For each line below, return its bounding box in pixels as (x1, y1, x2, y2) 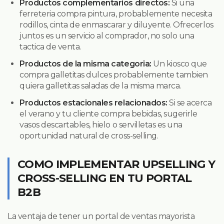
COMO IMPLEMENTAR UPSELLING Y (17, 157, 215, 171)
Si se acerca (167, 97, 212, 107)
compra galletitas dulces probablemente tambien (19, 69, 208, 79)
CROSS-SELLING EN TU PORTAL (17, 171, 192, 185)
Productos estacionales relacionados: (19, 97, 167, 107)
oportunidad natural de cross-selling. (19, 130, 158, 140)
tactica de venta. (19, 41, 81, 51)
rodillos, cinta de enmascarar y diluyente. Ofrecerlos (19, 19, 213, 29)
